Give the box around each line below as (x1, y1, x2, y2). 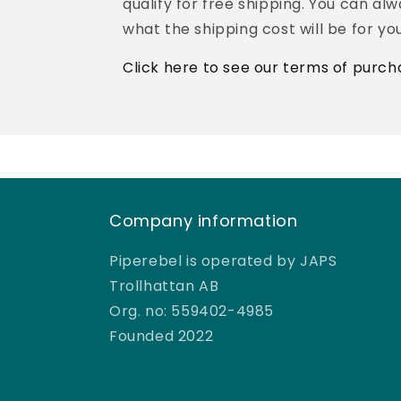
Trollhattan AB (109, 276, 219, 296)
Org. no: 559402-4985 (109, 301, 274, 321)
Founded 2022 (109, 326, 214, 346)
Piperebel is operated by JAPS (109, 251, 337, 271)
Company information (109, 209, 298, 232)
